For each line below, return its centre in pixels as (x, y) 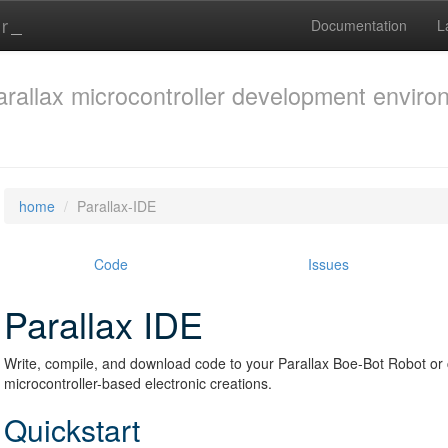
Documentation (359, 25)
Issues (328, 264)
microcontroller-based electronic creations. (138, 383)
